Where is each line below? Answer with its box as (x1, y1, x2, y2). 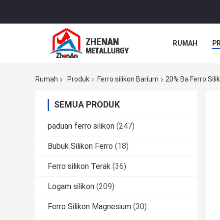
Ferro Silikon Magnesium (48, 202, 131, 212)
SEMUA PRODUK (54, 99, 120, 110)
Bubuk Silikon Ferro (48, 141, 113, 151)
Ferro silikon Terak (48, 162, 110, 171)
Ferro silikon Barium (97, 75, 159, 83)
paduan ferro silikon (48, 121, 114, 131)
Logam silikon (48, 182, 94, 192)
